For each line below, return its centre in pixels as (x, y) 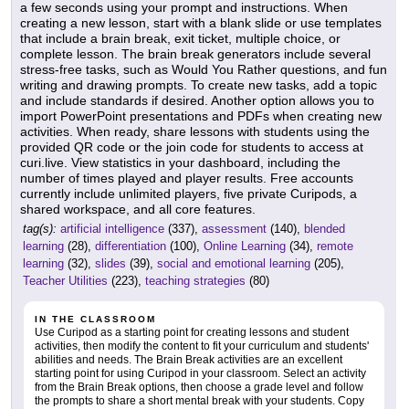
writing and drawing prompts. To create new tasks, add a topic (199, 84)
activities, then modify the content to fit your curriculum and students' (202, 346)
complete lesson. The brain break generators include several (195, 53)
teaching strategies (195, 280)
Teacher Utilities (65, 280)
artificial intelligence (112, 228)
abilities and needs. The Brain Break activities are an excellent (189, 359)
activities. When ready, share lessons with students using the (195, 131)
